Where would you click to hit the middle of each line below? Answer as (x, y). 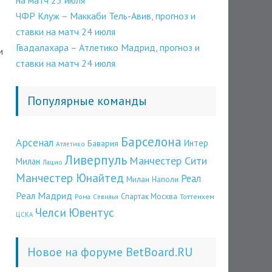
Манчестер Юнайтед (70, 178)
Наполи (165, 179)
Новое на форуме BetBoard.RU (110, 252)
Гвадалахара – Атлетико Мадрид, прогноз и (108, 47)
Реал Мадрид (44, 195)
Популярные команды (87, 101)
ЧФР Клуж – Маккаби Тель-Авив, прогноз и (106, 16)
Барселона (151, 142)
